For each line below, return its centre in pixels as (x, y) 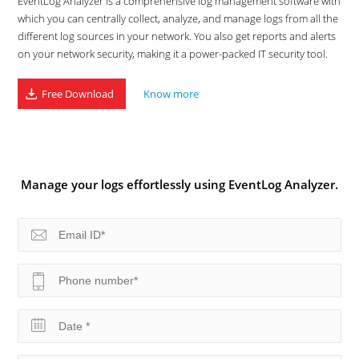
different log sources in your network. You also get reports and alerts (177, 36)
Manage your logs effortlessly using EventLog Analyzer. (179, 184)
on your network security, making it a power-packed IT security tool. (173, 54)
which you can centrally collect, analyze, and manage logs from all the (178, 18)
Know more (171, 94)
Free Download (78, 94)
